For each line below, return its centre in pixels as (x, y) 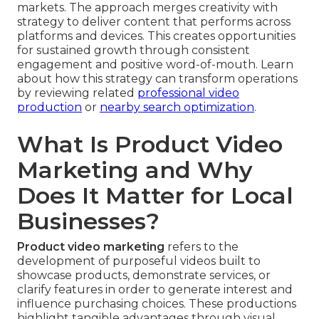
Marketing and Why (135, 170)
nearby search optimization (177, 108)
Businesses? (88, 221)
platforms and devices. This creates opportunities (156, 36)
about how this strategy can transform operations (157, 79)
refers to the (202, 247)
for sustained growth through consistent (134, 51)
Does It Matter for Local (155, 196)
